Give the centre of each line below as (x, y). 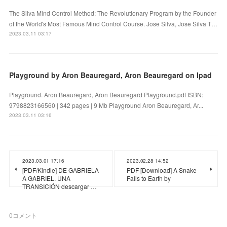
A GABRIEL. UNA (47, 178)
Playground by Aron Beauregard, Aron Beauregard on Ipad (111, 75)
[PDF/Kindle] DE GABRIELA (61, 170)
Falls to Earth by (149, 178)
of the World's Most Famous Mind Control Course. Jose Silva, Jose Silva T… (113, 23)
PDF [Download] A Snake (162, 170)
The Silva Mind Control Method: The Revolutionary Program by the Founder (113, 13)
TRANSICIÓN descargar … (60, 186)
